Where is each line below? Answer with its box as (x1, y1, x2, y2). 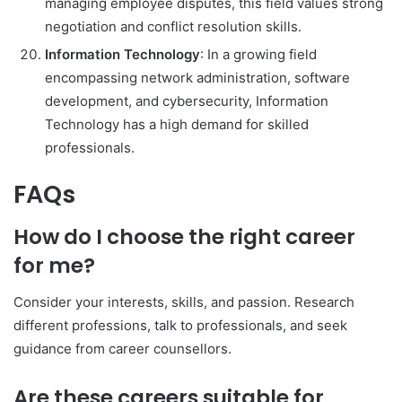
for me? (13, 251, 95, 280)
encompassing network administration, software (45, 68, 350, 86)
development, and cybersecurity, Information (45, 92, 328, 109)
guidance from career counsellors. (13, 339, 232, 357)
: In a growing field (200, 45, 317, 63)
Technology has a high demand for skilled (45, 115, 309, 133)
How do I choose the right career (13, 223, 355, 251)
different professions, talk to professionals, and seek (13, 316, 347, 334)
